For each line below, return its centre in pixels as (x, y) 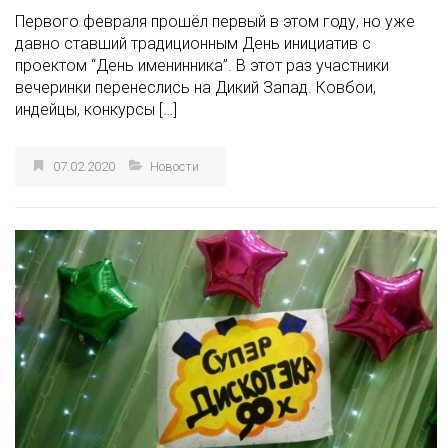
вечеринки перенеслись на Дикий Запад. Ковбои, (195, 94)
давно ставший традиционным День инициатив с (193, 50)
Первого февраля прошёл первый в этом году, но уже (215, 28)
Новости (174, 173)
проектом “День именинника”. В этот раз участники (202, 72)
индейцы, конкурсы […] (96, 116)
